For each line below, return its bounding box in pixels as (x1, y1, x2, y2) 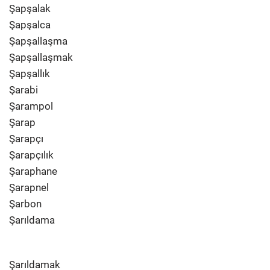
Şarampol (9, 100, 53, 112)
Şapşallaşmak (9, 51, 73, 63)
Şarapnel (9, 181, 49, 193)
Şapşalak (9, 2, 51, 14)
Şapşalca (9, 19, 51, 31)
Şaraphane (9, 165, 57, 177)
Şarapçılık (9, 149, 54, 161)
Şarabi (9, 84, 38, 96)
